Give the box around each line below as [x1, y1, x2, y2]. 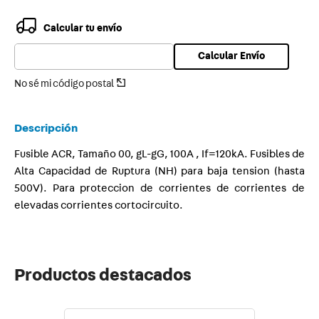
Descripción [14, 122, 78, 135]
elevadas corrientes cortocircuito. [14, 199, 183, 211]
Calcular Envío [198, 51, 265, 62]
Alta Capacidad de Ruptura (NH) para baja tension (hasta [14, 165, 305, 177]
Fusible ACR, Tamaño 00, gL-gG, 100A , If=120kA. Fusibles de [14, 148, 305, 160]
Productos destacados [14, 266, 192, 285]
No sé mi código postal [14, 78, 114, 90]
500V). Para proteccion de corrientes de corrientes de [14, 182, 305, 194]
